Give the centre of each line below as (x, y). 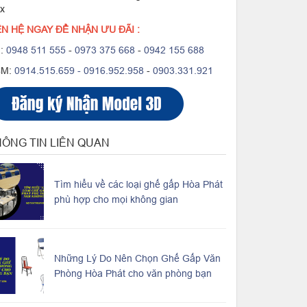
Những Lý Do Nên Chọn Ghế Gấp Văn (137, 258)
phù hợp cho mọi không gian (116, 199)
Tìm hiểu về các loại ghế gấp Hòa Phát (138, 184)
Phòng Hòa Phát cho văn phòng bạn (133, 273)
